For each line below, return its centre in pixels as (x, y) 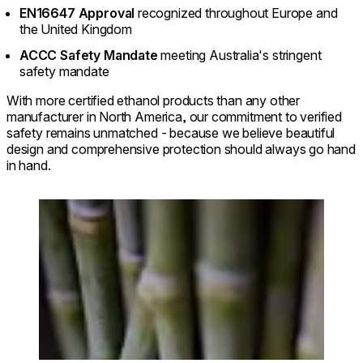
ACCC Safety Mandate (89, 55)
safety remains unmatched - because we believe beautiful (171, 132)
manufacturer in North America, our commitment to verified (174, 116)
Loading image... (85, 206)
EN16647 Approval (79, 13)
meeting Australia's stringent (239, 55)
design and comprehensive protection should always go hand (181, 149)
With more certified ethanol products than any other (154, 100)
